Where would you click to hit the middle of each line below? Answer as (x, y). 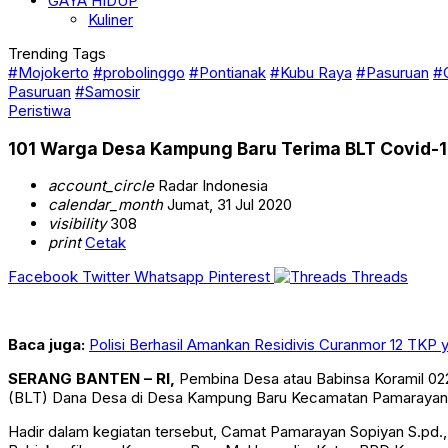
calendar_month (105, 205)
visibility (77, 224)
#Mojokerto (48, 72)
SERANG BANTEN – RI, (91, 379)
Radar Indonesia (211, 186)
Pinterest (239, 277)
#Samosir (107, 91)
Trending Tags (57, 53)
